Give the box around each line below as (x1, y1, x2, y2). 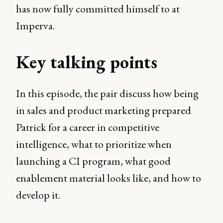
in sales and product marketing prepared (16, 103, 191, 117)
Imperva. (16, 18, 55, 33)
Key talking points (16, 50, 157, 74)
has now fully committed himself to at (16, 1, 180, 16)
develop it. (16, 188, 60, 202)
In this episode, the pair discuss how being (16, 86, 199, 101)
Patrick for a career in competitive (16, 120, 159, 134)
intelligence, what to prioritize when (16, 137, 172, 151)
